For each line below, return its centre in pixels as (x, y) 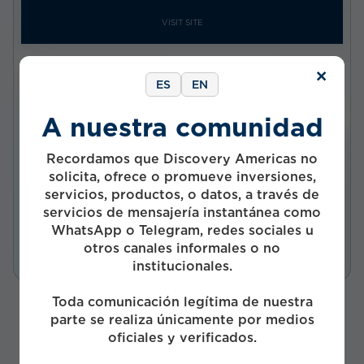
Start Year (51, 185)
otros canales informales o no (182, 248)
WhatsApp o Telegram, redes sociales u (182, 230)
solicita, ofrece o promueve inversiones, (182, 176)
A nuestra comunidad (182, 127)
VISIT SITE (182, 22)
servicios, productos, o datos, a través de (182, 194)
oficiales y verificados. (182, 337)
